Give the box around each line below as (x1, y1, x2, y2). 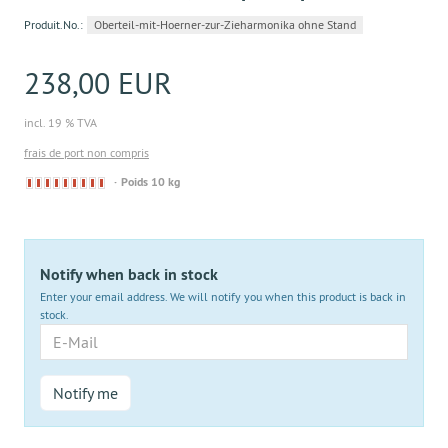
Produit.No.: (24, 17, 83, 32)
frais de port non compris (24, 145, 149, 160)
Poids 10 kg (121, 174, 180, 190)
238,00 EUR (24, 64, 172, 102)
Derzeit (106, 173, 143, 189)
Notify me (53, 383, 118, 403)
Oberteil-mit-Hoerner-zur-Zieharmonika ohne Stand (94, 17, 356, 32)
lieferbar (106, 209, 149, 225)
